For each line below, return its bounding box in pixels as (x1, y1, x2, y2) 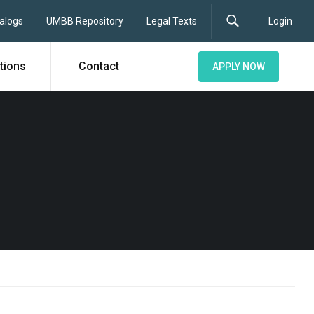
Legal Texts (146, 15, 197, 27)
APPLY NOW (212, 61, 265, 72)
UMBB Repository (46, 15, 123, 27)
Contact (78, 60, 119, 73)
